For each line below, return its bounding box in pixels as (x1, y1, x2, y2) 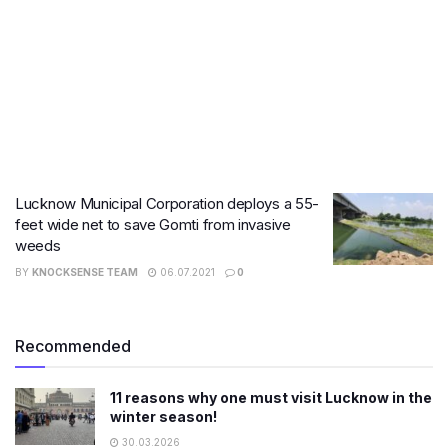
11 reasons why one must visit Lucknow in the (110, 389, 432, 406)
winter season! (110, 408, 217, 425)
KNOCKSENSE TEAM (32, 266, 138, 278)
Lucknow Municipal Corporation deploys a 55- (15, 194, 320, 213)
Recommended (15, 336, 131, 356)
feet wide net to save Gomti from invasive (15, 215, 291, 234)
